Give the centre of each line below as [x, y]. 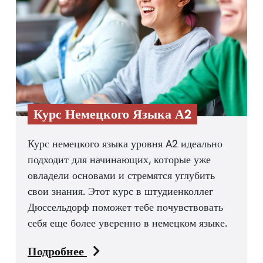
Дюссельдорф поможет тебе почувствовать [125, 207]
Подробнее [57, 251]
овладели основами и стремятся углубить [121, 175]
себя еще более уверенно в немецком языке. [127, 222]
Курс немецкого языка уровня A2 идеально [125, 143]
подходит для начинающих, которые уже [119, 159]
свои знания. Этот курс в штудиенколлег [120, 191]
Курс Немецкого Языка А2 [112, 114]
